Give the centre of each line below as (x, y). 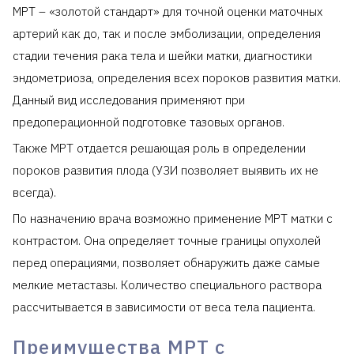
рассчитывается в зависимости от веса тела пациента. (164, 307)
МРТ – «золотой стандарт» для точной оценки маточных (168, 12)
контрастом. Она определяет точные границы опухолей (167, 241)
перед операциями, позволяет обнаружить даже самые (166, 263)
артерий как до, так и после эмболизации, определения (167, 34)
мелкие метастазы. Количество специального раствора (167, 285)
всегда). (34, 193)
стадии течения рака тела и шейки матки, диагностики (162, 56)
